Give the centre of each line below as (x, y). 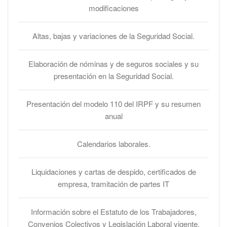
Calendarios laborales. (113, 144)
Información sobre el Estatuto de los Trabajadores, (113, 212)
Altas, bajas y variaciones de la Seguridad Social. (113, 36)
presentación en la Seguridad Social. (113, 76)
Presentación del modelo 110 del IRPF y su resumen (113, 104)
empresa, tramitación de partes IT (113, 184)
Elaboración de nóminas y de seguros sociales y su (113, 64)
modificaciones (113, 8)
